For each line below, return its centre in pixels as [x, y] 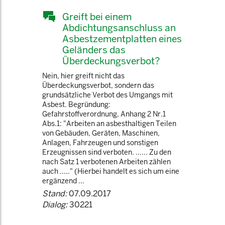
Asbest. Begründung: [76, 104]
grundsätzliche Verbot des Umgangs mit [107, 95]
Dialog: [55, 205]
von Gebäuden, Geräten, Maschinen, [101, 133]
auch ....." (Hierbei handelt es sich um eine [111, 171]
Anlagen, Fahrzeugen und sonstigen [100, 143]
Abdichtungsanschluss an [119, 28]
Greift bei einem [97, 17]
